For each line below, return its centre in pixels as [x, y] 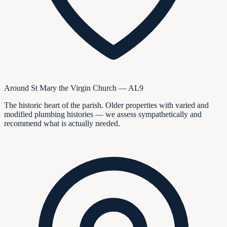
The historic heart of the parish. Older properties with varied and [106, 105]
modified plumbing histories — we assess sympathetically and [103, 115]
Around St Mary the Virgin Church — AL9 [74, 88]
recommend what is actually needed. [62, 124]
